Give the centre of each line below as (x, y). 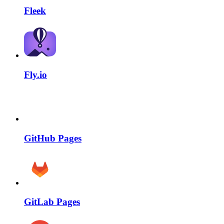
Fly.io (35, 74)
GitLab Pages (52, 202)
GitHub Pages (53, 138)
